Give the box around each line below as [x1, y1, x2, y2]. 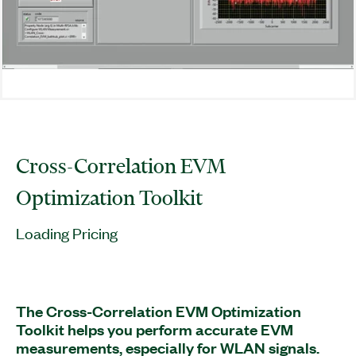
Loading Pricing [16, 222, 118, 242]
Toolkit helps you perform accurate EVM [16, 319, 293, 339]
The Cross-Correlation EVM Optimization [16, 301, 301, 321]
